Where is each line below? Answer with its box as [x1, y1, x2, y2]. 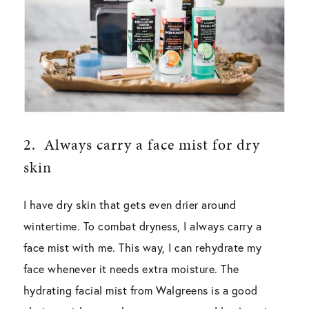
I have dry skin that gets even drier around [23, 197, 237, 212]
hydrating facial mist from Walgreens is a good [23, 282, 258, 297]
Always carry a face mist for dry [43, 133, 260, 155]
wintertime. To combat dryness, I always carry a [23, 218, 262, 233]
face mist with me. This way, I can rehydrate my [23, 239, 262, 255]
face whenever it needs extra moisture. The [23, 261, 239, 276]
